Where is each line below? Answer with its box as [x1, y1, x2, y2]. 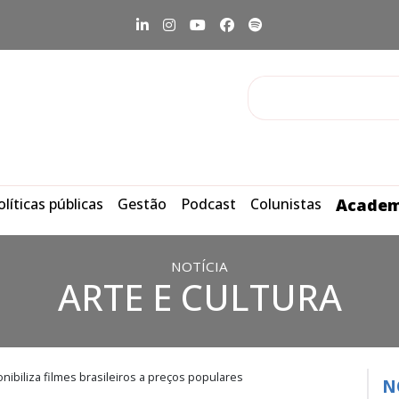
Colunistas [250, 194, 322, 214]
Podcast [181, 194, 236, 214]
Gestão [118, 194, 167, 214]
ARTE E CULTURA [57, 273, 342, 322]
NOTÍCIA [171, 257, 228, 275]
